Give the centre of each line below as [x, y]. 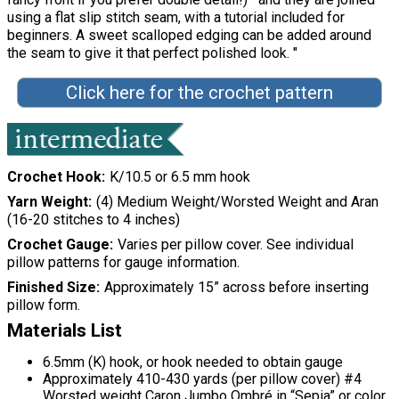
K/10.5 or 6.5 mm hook [179, 177]
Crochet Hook [54, 177]
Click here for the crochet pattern [199, 93]
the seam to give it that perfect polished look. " [152, 53]
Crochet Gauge [58, 245]
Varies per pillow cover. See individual [235, 245]
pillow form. [44, 305]
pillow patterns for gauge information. [123, 263]
